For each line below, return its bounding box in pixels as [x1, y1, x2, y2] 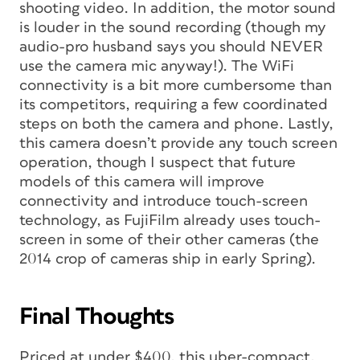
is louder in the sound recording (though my [19, 20, 326, 36]
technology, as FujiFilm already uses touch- [19, 213, 321, 229]
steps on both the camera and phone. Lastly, [19, 117, 333, 133]
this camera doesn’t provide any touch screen [19, 136, 337, 152]
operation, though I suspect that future [19, 155, 296, 171]
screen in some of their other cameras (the [19, 232, 319, 248]
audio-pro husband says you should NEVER [19, 39, 323, 55]
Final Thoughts [19, 305, 174, 329]
